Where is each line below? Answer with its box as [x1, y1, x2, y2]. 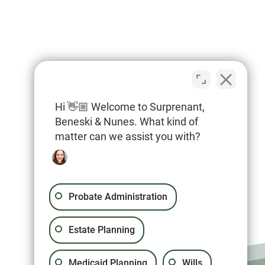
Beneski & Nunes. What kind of [55, 115, 198, 128]
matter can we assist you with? [55, 130, 201, 143]
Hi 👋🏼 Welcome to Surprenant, [55, 101, 205, 113]
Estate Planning [69, 224, 135, 235]
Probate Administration [69, 191, 167, 202]
